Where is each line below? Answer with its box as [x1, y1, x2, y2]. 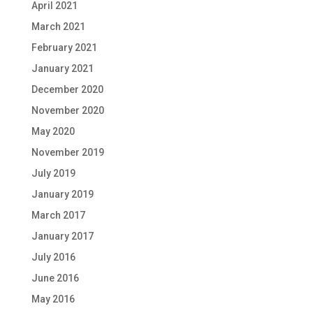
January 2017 [31, 231, 94, 242]
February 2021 [31, 42, 97, 54]
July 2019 [31, 168, 75, 180]
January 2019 [31, 189, 94, 201]
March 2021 [31, 21, 85, 33]
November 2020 [31, 105, 104, 117]
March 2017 [31, 210, 85, 221]
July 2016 [31, 252, 75, 263]
